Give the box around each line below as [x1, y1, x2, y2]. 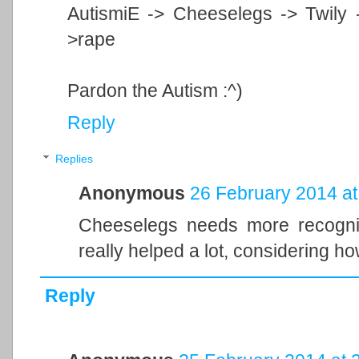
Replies [54, 153, 93, 166]
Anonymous [78, 182, 185, 204]
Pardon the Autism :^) [67, 80, 243, 102]
